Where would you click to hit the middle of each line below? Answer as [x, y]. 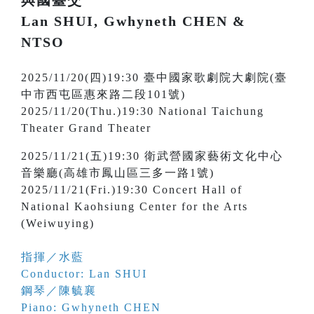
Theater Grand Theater [86, 128]
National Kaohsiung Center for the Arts [135, 207]
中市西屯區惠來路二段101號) [103, 95]
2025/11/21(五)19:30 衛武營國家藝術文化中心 [152, 156]
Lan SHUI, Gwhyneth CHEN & [134, 21]
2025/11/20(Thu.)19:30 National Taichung [143, 111]
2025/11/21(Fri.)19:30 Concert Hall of [132, 190]
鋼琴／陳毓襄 [59, 291]
